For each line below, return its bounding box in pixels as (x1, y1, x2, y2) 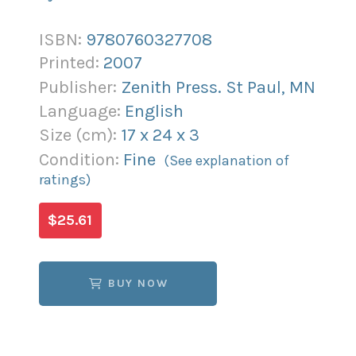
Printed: (38, 52, 103, 74)
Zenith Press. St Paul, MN (120, 76, 315, 98)
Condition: (38, 149, 123, 170)
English (124, 100, 184, 122)
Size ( (38, 125, 82, 146)
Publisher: (38, 76, 121, 98)
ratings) (38, 170, 91, 188)
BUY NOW (108, 276, 168, 290)
